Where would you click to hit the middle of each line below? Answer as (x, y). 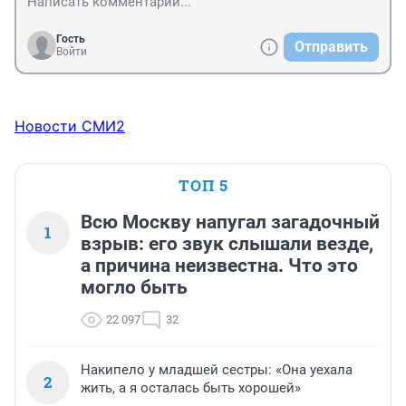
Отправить (331, 46)
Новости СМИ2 (70, 126)
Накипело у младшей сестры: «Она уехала (217, 369)
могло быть (134, 287)
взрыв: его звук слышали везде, (227, 243)
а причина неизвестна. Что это (219, 265)
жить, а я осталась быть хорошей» (191, 387)
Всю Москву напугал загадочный (230, 222)
